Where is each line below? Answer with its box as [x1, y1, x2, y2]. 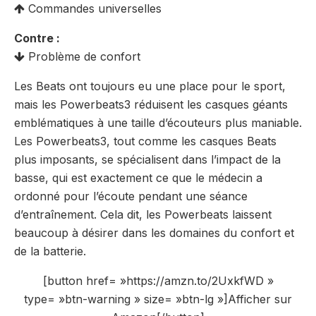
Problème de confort [25, 49, 140, 64]
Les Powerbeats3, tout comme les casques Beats [14, 134, 276, 149]
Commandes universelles [25, 1, 162, 16]
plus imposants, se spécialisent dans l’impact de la [14, 152, 281, 167]
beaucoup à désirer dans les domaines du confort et [14, 226, 294, 241]
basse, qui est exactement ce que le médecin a [14, 171, 262, 186]
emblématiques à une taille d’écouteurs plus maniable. [14, 116, 302, 130]
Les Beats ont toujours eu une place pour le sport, [14, 79, 286, 94]
